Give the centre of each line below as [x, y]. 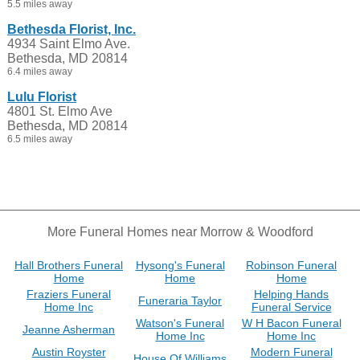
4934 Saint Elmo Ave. [68, 44]
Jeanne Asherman [69, 329]
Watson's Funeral [180, 323]
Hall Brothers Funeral [69, 265]
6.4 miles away [39, 72]
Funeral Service [291, 307]
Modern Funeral [291, 352]
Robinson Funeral [291, 265]
